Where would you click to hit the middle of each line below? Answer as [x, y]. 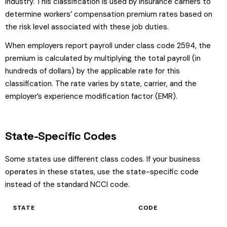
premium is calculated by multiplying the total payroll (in [103, 58]
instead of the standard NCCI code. [67, 184]
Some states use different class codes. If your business [103, 159]
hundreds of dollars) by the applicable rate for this [92, 71]
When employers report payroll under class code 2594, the [108, 46]
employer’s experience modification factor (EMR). [91, 96]
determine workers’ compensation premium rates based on [109, 14]
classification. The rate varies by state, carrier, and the [101, 84]
